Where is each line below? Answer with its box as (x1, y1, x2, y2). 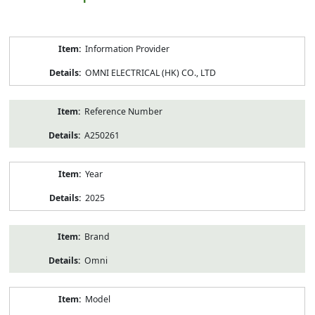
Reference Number (84, 105, 162, 117)
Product (8, 35, 41, 48)
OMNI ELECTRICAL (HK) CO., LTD (84, 66, 216, 79)
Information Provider (84, 42, 169, 55)
